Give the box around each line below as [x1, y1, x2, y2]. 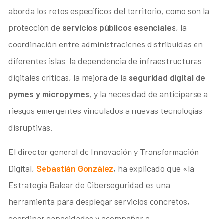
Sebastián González [36, 162, 114, 174]
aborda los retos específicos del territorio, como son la [8, 5, 210, 16]
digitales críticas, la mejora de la [8, 71, 129, 83]
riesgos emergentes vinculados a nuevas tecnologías [8, 105, 203, 116]
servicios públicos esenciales [62, 22, 176, 33]
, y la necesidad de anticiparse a [89, 88, 208, 99]
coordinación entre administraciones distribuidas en [8, 38, 203, 49]
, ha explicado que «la [113, 162, 195, 174]
